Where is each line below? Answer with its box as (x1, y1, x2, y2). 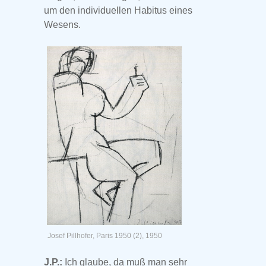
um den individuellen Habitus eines (44, 5, 192, 16)
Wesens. (44, 20, 81, 30)
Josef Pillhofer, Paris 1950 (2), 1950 (47, 232, 162, 240)
